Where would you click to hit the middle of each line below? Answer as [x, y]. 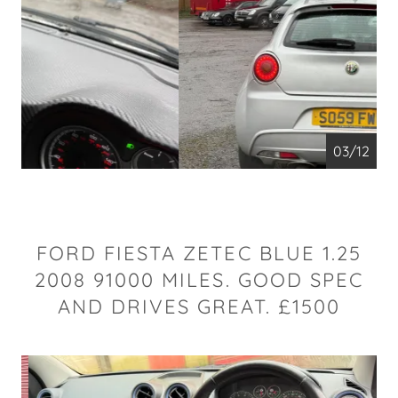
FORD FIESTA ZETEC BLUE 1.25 [199, 253]
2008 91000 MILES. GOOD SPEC [199, 280]
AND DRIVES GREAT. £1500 [199, 306]
